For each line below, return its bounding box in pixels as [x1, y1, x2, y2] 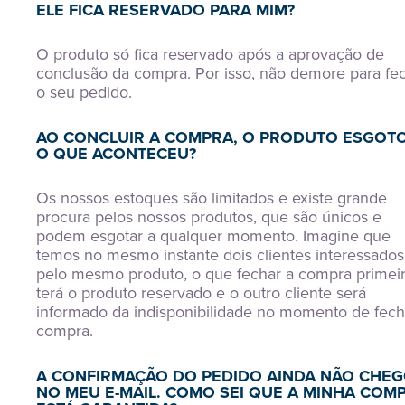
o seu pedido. [36, 80, 132, 104]
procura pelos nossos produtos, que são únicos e [36, 205, 381, 229]
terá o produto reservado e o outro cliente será [36, 281, 366, 305]
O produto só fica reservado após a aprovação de [36, 42, 384, 66]
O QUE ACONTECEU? [36, 142, 196, 165]
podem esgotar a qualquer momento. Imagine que [36, 224, 391, 248]
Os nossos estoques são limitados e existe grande [36, 186, 387, 210]
